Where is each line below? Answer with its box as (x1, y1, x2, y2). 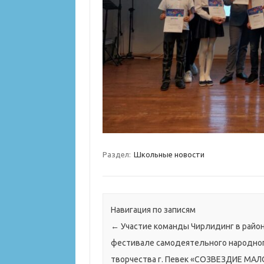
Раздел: (102, 150, 133, 159)
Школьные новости (133, 150, 204, 159)
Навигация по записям (110, 205, 196, 215)
